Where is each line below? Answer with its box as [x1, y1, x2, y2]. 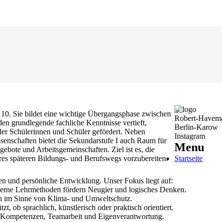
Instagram [174, 132, 205, 140]
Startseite [174, 154, 203, 163]
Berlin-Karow [174, 123, 218, 131]
